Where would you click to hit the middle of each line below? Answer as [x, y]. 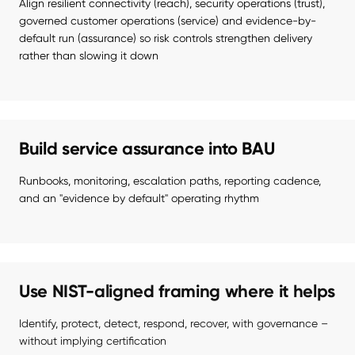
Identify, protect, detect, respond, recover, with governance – [174, 324]
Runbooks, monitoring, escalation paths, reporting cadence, [170, 181]
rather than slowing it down [89, 56]
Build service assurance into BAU [147, 149]
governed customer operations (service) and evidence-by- [168, 21]
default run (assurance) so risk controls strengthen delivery [166, 38]
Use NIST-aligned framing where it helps [177, 292]
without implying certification [93, 341]
